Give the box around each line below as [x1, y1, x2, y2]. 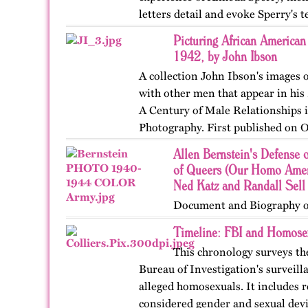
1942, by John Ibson [173, 47, 277, 65]
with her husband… [139, 25, 234, 38]
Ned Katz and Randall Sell [173, 177, 305, 194]
